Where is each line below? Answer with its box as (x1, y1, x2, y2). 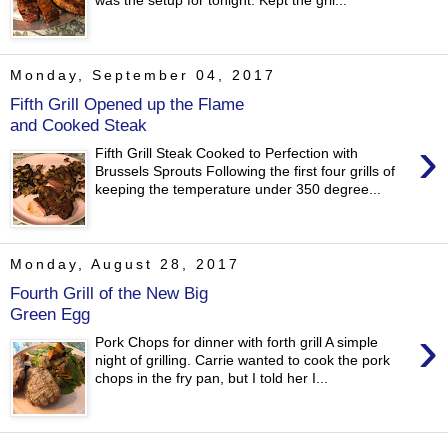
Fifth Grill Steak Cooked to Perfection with (95, 145, 359, 162)
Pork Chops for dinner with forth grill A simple (95, 334, 379, 351)
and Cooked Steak (10, 114, 147, 135)
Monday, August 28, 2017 (10, 256, 240, 273)
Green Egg (10, 303, 90, 324)
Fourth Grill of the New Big (10, 282, 208, 303)
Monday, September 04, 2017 (10, 67, 276, 84)
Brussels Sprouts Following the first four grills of (95, 163, 396, 180)
